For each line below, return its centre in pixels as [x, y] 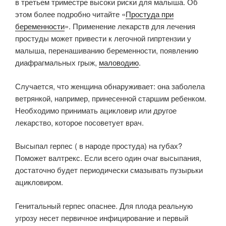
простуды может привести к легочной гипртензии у [103, 38]
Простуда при [150, 14]
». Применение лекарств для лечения [130, 26]
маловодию [119, 63]
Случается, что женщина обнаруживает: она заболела [110, 86]
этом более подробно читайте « [70, 14]
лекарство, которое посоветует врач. [79, 122]
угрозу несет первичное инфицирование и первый [102, 217]
